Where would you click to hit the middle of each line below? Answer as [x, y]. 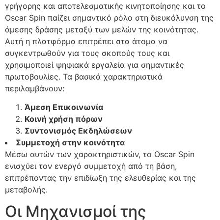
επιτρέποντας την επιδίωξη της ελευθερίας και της [100, 178]
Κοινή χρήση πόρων [64, 119]
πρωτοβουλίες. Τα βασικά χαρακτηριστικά [84, 76]
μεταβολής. [26, 189]
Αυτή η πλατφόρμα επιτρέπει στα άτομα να [86, 41]
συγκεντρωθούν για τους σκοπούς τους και [87, 53]
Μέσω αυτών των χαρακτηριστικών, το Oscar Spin [100, 154]
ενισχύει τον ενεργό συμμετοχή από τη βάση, [91, 166]
